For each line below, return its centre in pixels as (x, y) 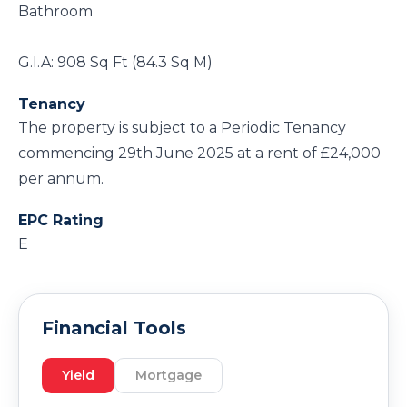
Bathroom (55, 11)
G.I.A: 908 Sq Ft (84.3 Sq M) (115, 62)
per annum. (61, 179)
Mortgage (169, 375)
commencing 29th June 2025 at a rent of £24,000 (199, 153)
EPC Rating (61, 220)
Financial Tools (114, 328)
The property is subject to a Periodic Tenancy (182, 128)
